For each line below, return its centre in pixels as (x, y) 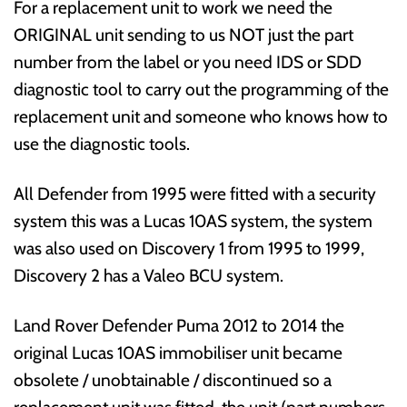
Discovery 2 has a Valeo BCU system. (149, 275)
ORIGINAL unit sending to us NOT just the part (184, 34)
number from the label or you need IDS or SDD (188, 61)
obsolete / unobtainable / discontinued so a (173, 379)
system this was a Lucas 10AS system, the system (193, 220)
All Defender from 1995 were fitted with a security (195, 193)
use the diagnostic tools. (102, 143)
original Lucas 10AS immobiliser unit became (178, 352)
